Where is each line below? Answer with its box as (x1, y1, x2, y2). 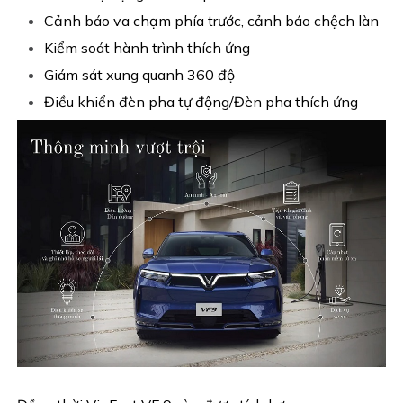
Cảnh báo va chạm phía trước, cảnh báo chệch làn (44, 12, 380, 31)
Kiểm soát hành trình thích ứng (44, 39, 251, 58)
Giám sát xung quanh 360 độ (44, 66, 236, 85)
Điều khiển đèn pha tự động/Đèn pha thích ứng (44, 93, 359, 112)
